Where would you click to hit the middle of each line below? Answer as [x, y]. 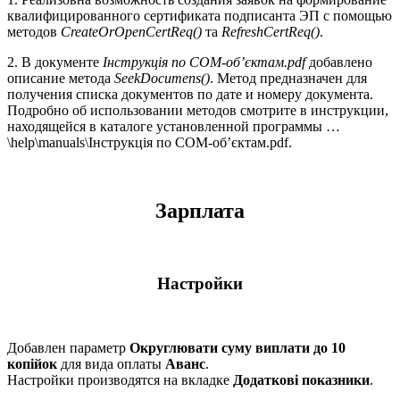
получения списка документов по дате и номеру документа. [190, 95]
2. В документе [55, 62]
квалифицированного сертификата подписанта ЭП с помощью [200, 16]
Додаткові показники [301, 380]
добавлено [339, 62]
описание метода [61, 79]
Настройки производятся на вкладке [120, 380]
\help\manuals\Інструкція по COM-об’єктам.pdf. [150, 143]
